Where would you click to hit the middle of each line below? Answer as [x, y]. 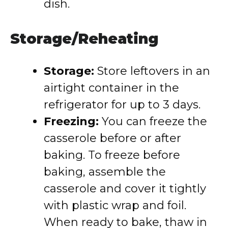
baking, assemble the [105, 172]
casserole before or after [112, 138]
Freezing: [71, 121]
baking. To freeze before [112, 155]
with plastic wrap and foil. [115, 205]
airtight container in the [111, 88]
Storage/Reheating [84, 39]
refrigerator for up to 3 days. [122, 105]
